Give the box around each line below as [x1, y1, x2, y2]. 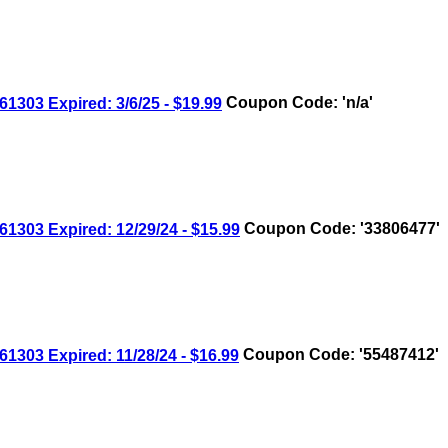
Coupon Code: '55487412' [239, 346, 439, 364]
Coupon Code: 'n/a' [222, 94, 373, 112]
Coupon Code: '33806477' [240, 220, 440, 238]
